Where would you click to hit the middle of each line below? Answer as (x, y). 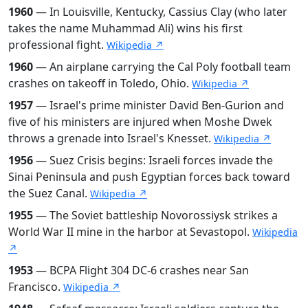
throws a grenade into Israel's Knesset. (111, 138)
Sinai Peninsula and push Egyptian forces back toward (149, 176)
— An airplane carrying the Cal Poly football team (162, 66)
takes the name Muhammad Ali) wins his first (125, 28)
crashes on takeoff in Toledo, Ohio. (100, 83)
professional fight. (57, 44)
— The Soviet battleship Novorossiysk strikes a (155, 215)
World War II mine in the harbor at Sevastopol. (130, 231)
